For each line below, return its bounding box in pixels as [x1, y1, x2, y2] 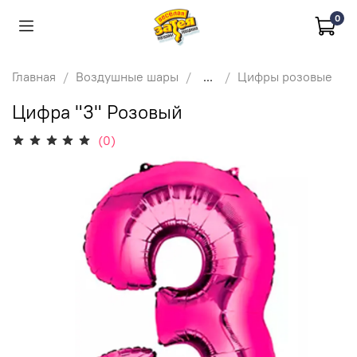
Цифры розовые [237, 68, 332, 84]
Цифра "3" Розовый [12, 99, 182, 124]
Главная [12, 68, 56, 84]
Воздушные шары [76, 68, 178, 84]
